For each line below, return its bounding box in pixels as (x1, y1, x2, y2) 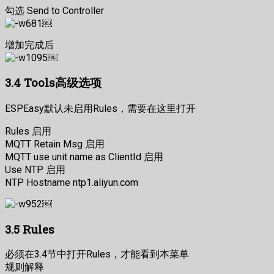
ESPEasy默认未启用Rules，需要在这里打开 (5, 103, 196, 115)
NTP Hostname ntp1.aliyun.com (5, 177, 138, 189)
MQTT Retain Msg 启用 (5, 138, 105, 150)
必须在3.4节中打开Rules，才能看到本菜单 (5, 248, 189, 260)
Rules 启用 (5, 125, 51, 138)
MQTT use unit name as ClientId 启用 (5, 151, 163, 163)
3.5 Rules (5, 221, 54, 237)
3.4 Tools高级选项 (5, 75, 102, 91)
